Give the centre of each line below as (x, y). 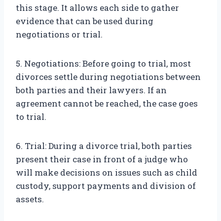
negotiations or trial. (59, 35)
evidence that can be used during (85, 21)
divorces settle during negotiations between (108, 77)
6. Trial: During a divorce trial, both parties (104, 146)
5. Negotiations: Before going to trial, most (103, 64)
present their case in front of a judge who (102, 159)
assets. (30, 199)
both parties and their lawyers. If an (91, 90)
